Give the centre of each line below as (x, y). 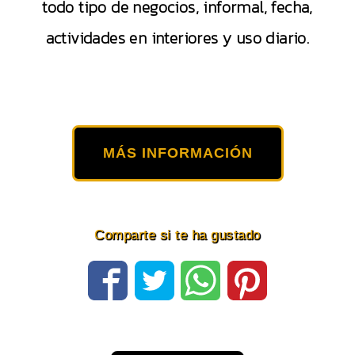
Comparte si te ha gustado (177, 235)
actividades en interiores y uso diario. (177, 38)
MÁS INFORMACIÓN (177, 153)
